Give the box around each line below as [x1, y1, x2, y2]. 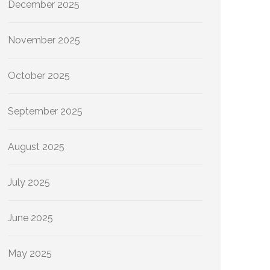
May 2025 [8, 248, 52, 259]
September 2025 [8, 105, 83, 117]
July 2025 [8, 177, 50, 188]
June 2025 [8, 212, 53, 224]
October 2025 [8, 70, 70, 81]
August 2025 [8, 141, 64, 152]
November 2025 [8, 34, 80, 46]
